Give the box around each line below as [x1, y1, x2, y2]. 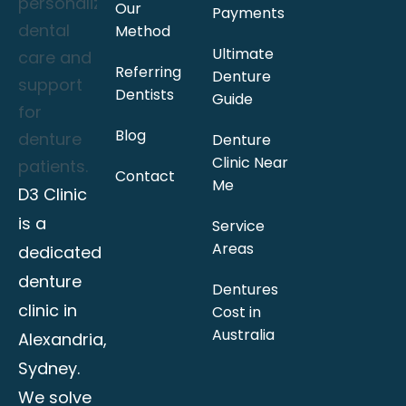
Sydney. [18, 356, 80, 380]
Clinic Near [212, 151, 288, 173]
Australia [212, 324, 275, 345]
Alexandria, [18, 327, 107, 351]
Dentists [115, 83, 174, 105]
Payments [212, 2, 285, 24]
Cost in [212, 301, 261, 323]
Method [115, 20, 170, 42]
